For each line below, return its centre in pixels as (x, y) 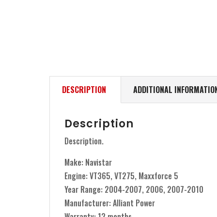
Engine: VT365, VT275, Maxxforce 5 (121, 176)
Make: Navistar (88, 163)
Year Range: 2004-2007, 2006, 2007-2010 (134, 190)
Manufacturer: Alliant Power (110, 203)
